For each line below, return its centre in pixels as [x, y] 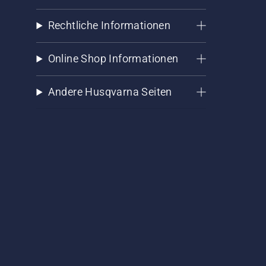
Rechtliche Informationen [109, 26]
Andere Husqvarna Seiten [110, 92]
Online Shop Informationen [113, 59]
